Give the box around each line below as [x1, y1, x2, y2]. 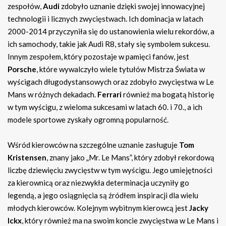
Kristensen [8, 153, 46, 162]
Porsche [8, 65, 36, 74]
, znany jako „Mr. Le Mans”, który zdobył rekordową [46, 153, 214, 162]
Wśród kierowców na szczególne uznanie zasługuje [8, 140, 179, 150]
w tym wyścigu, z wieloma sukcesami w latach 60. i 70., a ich [8, 102, 202, 112]
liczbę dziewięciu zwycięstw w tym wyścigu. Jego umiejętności [8, 165, 212, 175]
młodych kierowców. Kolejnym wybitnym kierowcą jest [8, 203, 189, 213]
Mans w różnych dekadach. [8, 90, 97, 99]
